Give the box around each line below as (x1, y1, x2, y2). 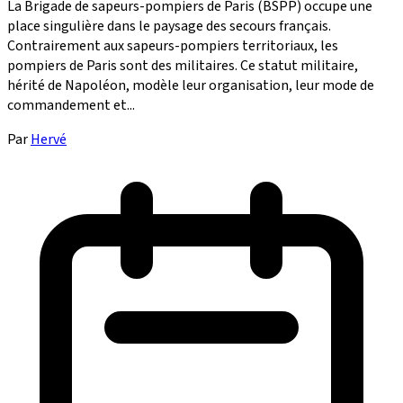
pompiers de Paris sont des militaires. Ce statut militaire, (7, 55, 358, 76)
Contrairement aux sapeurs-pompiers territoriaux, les (7, 35, 338, 56)
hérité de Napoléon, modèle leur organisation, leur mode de (7, 75, 374, 95)
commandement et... (7, 94, 135, 115)
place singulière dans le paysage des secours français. (7, 15, 331, 36)
